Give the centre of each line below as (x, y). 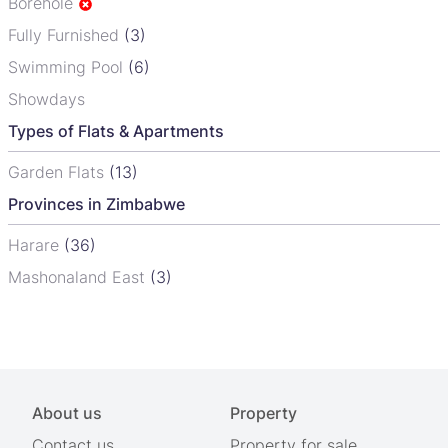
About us (67, 413)
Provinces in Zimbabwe (96, 204)
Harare (36, 245)
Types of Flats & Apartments (116, 131)
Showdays (46, 99)
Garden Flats (58, 172)
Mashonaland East (79, 277)
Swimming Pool (68, 67)
